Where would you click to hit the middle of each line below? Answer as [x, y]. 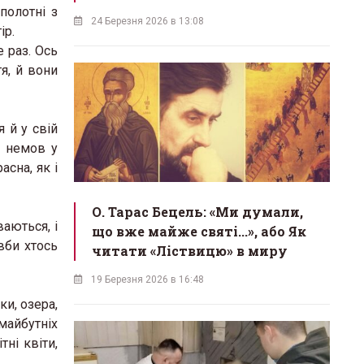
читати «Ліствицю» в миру [190, 250]
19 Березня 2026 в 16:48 [147, 279]
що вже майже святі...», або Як [199, 231]
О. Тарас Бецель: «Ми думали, [197, 211]
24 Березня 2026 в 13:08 [147, 22]
